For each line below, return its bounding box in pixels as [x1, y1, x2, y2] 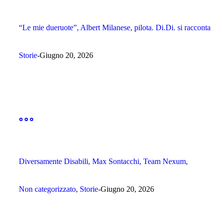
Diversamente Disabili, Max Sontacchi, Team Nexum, [19, 157, 188, 166]
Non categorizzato [19, 184, 76, 193]
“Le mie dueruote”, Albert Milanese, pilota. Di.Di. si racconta [19, 23, 211, 32]
